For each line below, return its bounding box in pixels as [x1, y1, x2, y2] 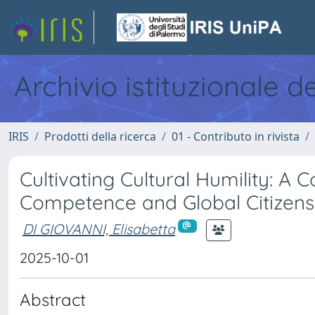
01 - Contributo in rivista [172, 129, 300, 144]
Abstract [20, 289, 86, 310]
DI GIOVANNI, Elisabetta [22, 219, 175, 238]
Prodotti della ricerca [44, 129, 156, 144]
